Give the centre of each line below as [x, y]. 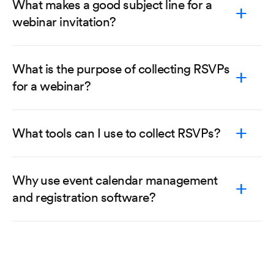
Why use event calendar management [115, 180]
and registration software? [84, 197]
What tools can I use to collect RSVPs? [116, 133]
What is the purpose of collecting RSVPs [121, 69]
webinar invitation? [64, 22]
